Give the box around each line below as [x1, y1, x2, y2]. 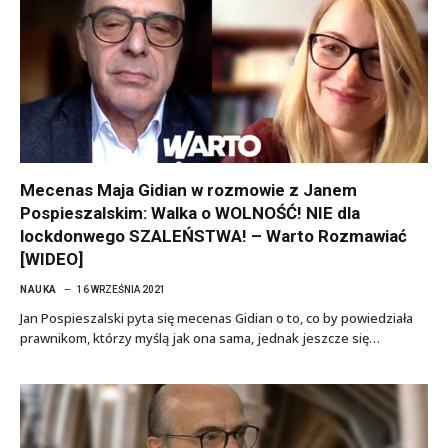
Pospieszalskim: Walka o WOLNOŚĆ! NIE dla [20, 202, 360, 223]
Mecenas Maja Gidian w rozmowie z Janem [20, 179, 357, 200]
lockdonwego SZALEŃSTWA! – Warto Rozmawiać [20, 225, 407, 246]
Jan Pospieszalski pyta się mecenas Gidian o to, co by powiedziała [20, 308, 413, 327]
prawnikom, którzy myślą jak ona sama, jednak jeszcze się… [20, 328, 380, 347]
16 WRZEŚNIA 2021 [76, 283, 166, 295]
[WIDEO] [20, 248, 83, 269]
